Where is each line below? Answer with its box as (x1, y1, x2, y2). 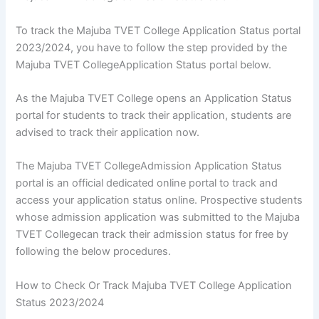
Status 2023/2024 (16, 296, 105, 309)
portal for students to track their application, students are (16, 108, 292, 122)
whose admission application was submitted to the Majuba (16, 211, 300, 224)
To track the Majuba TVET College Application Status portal (16, 23, 301, 37)
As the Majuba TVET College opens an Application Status (16, 91, 293, 105)
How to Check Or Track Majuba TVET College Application (16, 278, 293, 292)
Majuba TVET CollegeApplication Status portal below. (16, 58, 272, 71)
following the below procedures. (16, 245, 172, 258)
